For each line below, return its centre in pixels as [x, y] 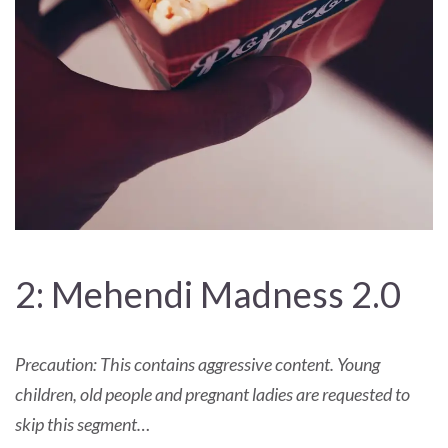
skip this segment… [82, 423]
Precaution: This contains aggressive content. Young [197, 363]
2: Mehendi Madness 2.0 [208, 293]
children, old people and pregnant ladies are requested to [212, 393]
